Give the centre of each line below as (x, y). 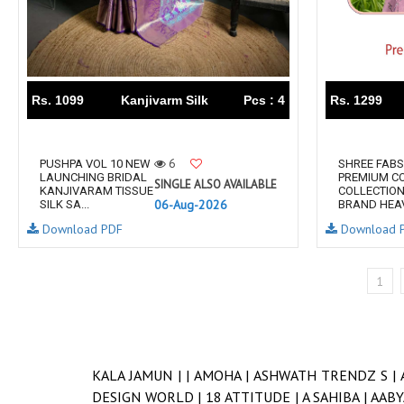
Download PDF (81, 229)
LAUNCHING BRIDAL (93, 177)
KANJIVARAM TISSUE (96, 191)
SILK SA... (64, 204)
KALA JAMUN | (139, 375)
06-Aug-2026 (191, 205)
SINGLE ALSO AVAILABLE (216, 184)
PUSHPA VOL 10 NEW (95, 164)
